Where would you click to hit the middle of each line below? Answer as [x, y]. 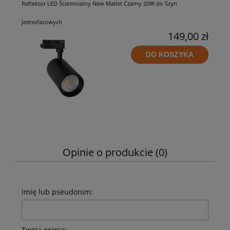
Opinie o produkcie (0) [115, 152]
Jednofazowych [42, 22]
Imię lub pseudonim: [57, 192]
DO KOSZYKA [170, 55]
